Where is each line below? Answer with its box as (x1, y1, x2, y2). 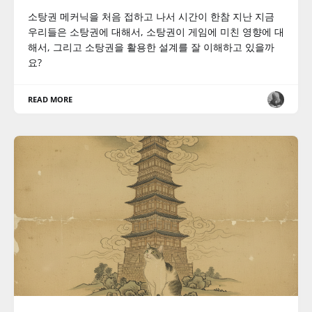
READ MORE (28, 94, 73, 104)
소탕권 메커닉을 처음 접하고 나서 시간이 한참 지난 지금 (28, 10, 274, 23)
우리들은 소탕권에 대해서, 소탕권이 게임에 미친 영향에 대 (28, 25, 284, 38)
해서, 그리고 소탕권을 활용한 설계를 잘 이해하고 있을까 (28, 40, 274, 54)
